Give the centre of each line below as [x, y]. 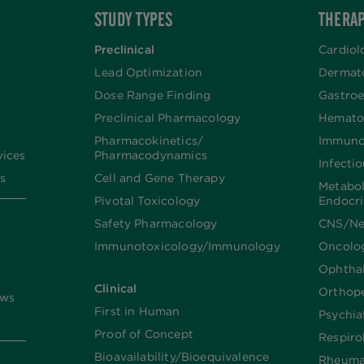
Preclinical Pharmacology [168, 118]
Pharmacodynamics [151, 155]
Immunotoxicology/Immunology [187, 246]
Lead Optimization [149, 72]
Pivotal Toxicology [147, 201]
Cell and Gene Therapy [160, 178]
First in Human [137, 311]
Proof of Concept [144, 334]
